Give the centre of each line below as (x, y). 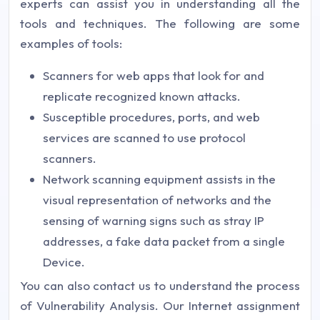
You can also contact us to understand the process (160, 285)
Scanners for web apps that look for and (154, 75)
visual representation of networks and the (157, 199)
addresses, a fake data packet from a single (164, 241)
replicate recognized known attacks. (142, 96)
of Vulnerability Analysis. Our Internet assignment (160, 305)
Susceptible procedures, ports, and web (151, 116)
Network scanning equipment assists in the (159, 179)
